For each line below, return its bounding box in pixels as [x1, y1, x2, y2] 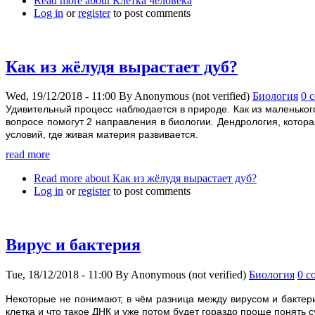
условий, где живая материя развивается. [6, 129, 198, 141]
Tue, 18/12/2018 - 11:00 [6, 268, 112, 281]
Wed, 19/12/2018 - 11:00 [6, 90, 116, 103]
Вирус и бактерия [6, 236, 141, 254]
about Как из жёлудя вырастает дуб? [82, 172, 257, 185]
